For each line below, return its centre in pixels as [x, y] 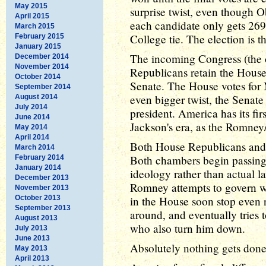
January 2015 [38, 46]
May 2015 [31, 6]
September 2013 [43, 208]
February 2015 [39, 36]
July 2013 [31, 228]
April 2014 [32, 137]
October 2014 [38, 76]
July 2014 [31, 107]
